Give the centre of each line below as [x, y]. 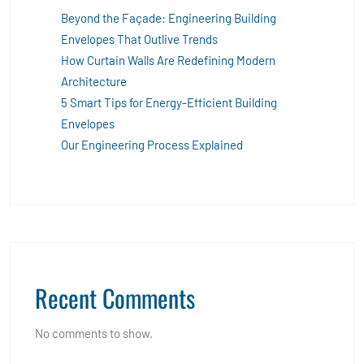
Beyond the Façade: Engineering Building [169, 17]
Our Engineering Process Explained [152, 144]
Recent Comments [115, 297]
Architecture [94, 81]
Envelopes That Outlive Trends [139, 39]
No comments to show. [94, 333]
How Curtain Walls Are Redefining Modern [168, 60]
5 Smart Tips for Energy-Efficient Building [169, 102]
